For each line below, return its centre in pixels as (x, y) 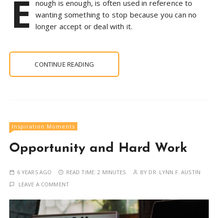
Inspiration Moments (44, 126)
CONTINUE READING (64, 64)
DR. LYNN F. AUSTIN (175, 172)
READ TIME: (82, 172)
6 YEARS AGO (34, 172)
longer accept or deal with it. (84, 26)
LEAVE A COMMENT (44, 184)
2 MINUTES (112, 172)
